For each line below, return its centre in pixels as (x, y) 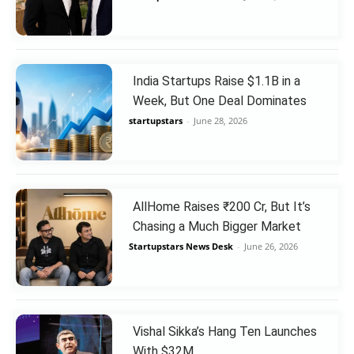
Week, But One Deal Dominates (219, 101)
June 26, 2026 (271, 246)
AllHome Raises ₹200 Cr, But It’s (221, 206)
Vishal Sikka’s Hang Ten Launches (224, 331)
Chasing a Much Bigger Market (217, 226)
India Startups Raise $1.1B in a (216, 81)
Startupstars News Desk (181, 246)
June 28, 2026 (220, 121)
